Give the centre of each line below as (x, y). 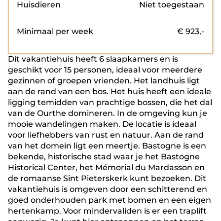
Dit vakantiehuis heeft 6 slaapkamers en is (93, 59)
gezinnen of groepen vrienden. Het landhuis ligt (104, 81)
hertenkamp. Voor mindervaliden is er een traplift (107, 211)
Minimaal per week (55, 31)
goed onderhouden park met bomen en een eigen (110, 200)
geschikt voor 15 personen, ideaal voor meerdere (105, 70)
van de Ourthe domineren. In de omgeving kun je (108, 113)
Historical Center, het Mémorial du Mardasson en (106, 167)
